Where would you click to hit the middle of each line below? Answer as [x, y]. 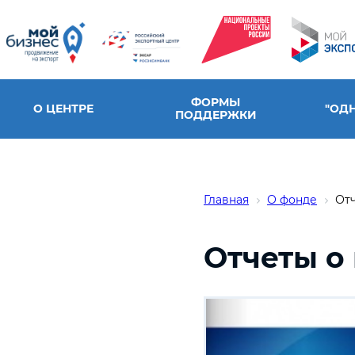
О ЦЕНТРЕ [63, 109]
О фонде [292, 200]
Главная [226, 200]
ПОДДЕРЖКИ [216, 115]
